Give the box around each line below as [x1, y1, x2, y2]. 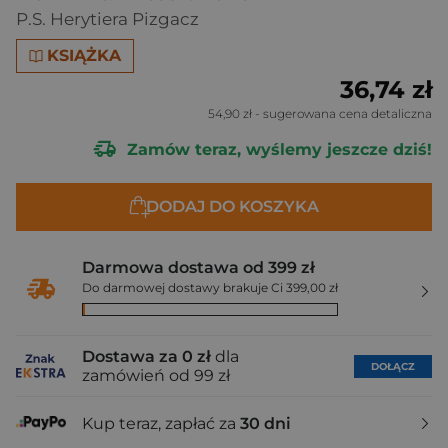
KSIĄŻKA [47, 46, 122, 65]
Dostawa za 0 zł [82, 347, 211, 366]
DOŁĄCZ [371, 359, 415, 373]
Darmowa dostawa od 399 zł [82, 258, 315, 277]
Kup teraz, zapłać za [82, 413, 240, 433]
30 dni [240, 413, 291, 433]
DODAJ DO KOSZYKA [145, 197, 319, 216]
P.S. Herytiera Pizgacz [16, 9, 199, 29]
